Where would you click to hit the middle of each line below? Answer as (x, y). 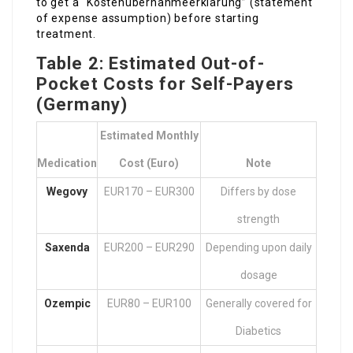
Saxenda (67, 248)
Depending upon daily (258, 248)
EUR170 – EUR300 (149, 192)
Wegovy (67, 192)
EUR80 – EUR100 (149, 304)
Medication (67, 163)
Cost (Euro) (149, 163)
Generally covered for (258, 304)
